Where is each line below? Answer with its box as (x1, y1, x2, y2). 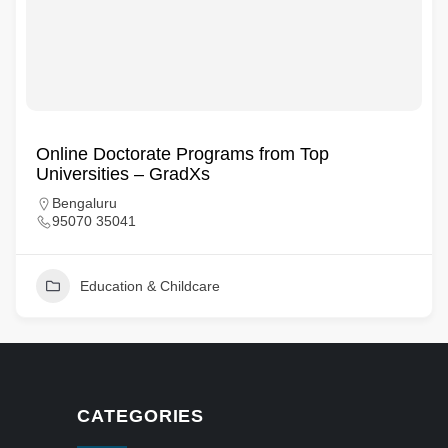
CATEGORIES (77, 406, 205, 426)
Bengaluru (52, 195, 117, 211)
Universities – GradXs (36, 164, 210, 184)
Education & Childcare (80, 278, 220, 294)
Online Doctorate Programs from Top (36, 144, 329, 164)
